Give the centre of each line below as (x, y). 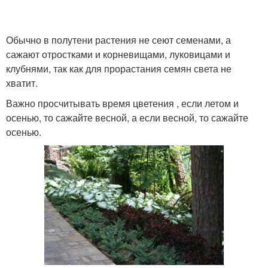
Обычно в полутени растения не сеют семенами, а (118, 40)
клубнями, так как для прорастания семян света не (119, 68)
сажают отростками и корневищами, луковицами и (118, 54)
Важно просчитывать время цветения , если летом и (122, 103)
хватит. (22, 83)
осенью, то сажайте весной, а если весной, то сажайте (127, 118)
